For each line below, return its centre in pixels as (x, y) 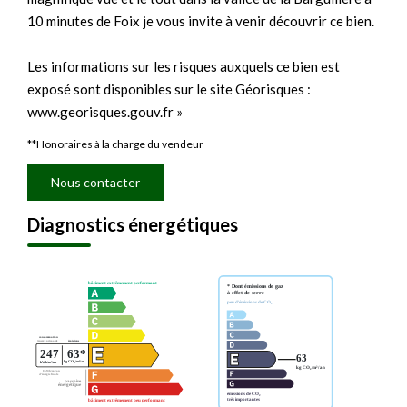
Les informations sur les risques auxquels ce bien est (184, 66)
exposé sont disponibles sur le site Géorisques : (169, 89)
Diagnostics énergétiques (133, 224)
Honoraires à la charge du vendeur (120, 144)
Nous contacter (95, 182)
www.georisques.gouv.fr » (105, 112)
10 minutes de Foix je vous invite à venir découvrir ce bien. (201, 21)
